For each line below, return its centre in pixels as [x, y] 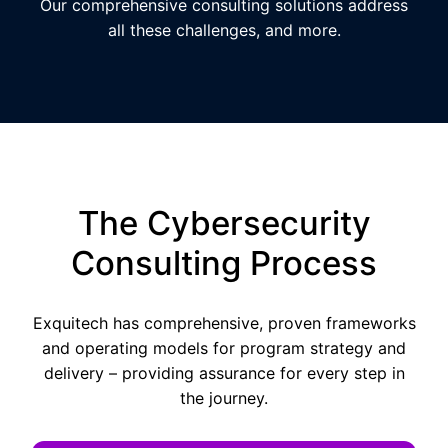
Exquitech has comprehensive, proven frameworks [224, 323]
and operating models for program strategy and [224, 348]
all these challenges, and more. [224, 30]
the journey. [224, 398]
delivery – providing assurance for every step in [224, 373]
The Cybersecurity [224, 223]
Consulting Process [224, 263]
